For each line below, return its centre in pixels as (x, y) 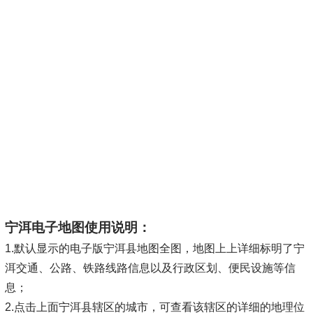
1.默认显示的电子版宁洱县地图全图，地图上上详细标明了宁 (154, 248)
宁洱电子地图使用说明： (78, 227)
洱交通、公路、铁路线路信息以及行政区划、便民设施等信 (150, 268)
